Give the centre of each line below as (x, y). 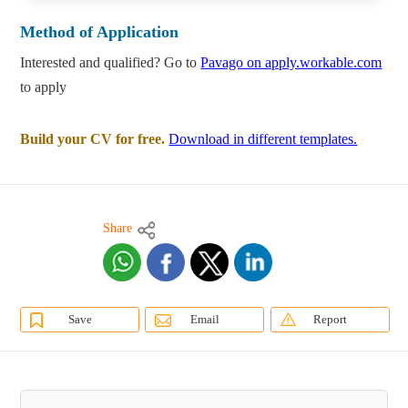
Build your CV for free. (93, 139)
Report (330, 320)
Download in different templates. (263, 139)
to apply (44, 87)
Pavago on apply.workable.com (291, 63)
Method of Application (100, 32)
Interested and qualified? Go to (111, 63)
